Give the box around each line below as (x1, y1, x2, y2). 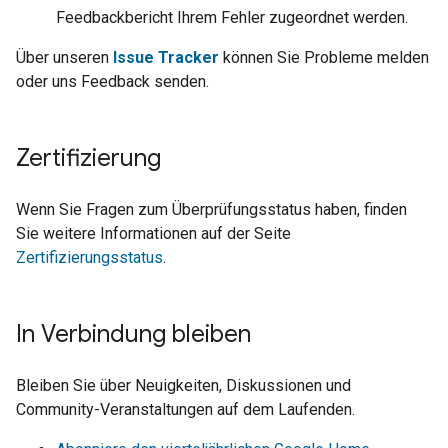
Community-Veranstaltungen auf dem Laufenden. (16, 400, 355, 419)
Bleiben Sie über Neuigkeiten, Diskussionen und (16, 376, 351, 395)
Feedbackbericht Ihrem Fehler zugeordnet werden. (56, 8, 408, 27)
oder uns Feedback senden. (16, 72, 209, 91)
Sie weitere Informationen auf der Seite (16, 224, 291, 243)
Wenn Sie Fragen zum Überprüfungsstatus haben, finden (16, 200, 407, 219)
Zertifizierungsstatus (16, 248, 163, 267)
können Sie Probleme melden (219, 48, 429, 67)
